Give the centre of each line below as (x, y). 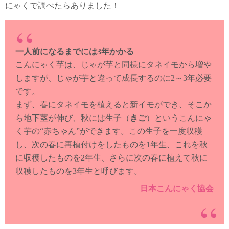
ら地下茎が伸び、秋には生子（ (73, 118)
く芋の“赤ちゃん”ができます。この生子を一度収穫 (109, 131)
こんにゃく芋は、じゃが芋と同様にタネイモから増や (113, 65)
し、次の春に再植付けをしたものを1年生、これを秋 (111, 145)
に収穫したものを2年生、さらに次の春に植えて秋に (111, 158)
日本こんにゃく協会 (177, 189)
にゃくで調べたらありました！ (62, 6)
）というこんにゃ (179, 118)
